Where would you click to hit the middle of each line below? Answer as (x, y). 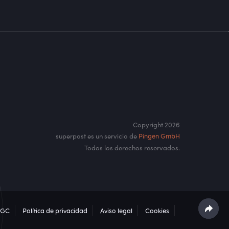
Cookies (157, 211)
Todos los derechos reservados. (132, 148)
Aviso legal (116, 211)
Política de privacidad (55, 211)
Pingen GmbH (159, 136)
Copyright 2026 (156, 125)
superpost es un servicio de (97, 136)
